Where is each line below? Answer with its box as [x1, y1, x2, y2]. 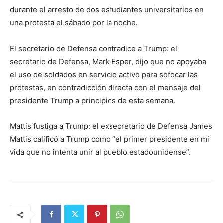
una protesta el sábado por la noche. [10, 17, 138, 27]
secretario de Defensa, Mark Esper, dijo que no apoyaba [10, 56, 206, 66]
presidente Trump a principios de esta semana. [10, 95, 175, 105]
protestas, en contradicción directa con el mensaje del [10, 82, 201, 92]
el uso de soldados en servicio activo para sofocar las [10, 69, 198, 79]
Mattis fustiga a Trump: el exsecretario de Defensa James [10, 121, 212, 131]
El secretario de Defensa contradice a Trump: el [10, 43, 177, 53]
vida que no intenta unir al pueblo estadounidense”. [10, 147, 191, 157]
